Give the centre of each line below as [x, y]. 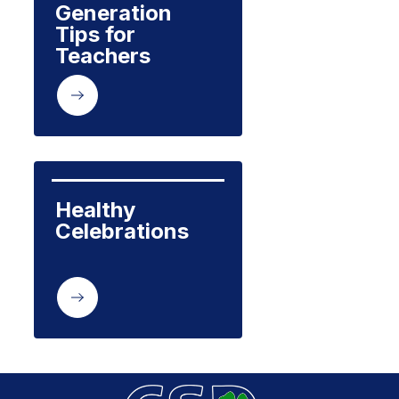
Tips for [95, 34]
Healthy [95, 210]
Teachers [102, 56]
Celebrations [122, 231]
